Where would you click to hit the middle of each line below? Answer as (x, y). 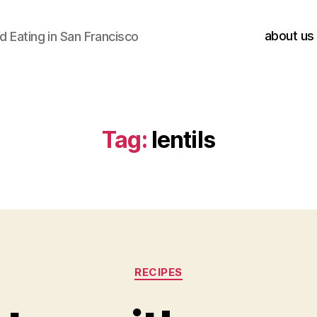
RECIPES (158, 272)
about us (289, 35)
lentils (183, 140)
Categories (189, 266)
